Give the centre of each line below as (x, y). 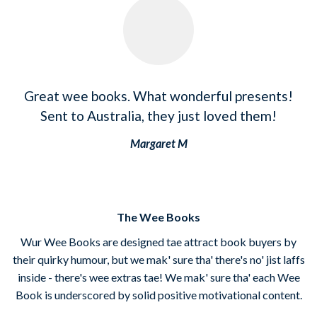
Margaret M (158, 143)
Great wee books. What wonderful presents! (158, 96)
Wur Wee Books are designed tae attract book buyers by (158, 241)
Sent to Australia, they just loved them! (158, 115)
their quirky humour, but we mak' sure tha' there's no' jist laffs (158, 259)
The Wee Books (158, 217)
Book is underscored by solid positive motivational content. (158, 294)
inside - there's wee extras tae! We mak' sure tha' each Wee (158, 277)
